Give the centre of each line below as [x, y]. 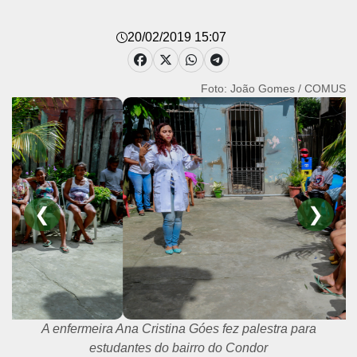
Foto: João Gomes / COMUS [273, 88]
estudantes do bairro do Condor [178, 348]
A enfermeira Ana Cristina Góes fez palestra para [178, 329]
